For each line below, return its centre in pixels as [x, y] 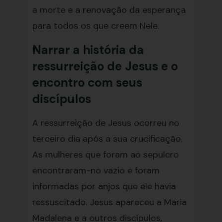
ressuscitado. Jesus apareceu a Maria [109, 202]
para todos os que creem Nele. [95, 26]
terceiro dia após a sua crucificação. [107, 139]
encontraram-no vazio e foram [96, 170]
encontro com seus [87, 83]
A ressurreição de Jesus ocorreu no [106, 123]
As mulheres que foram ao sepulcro [105, 155]
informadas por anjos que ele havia [104, 186]
